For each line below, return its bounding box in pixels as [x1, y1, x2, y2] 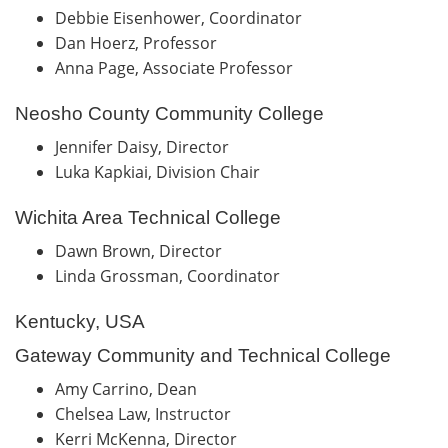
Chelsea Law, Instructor [55, 402, 239, 425]
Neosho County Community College [15, 102, 324, 124]
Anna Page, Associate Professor [55, 56, 301, 79]
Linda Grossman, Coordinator [55, 264, 292, 287]
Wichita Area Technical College [15, 206, 281, 228]
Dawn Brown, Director [55, 239, 230, 262]
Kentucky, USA [15, 310, 145, 332]
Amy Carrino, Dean [55, 377, 201, 400]
